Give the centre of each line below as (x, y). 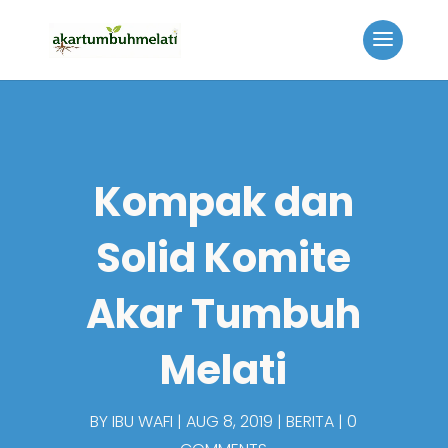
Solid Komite (224, 258)
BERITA (310, 421)
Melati (224, 370)
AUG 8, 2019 (230, 421)
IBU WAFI (143, 421)
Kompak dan (223, 202)
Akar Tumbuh (224, 314)
